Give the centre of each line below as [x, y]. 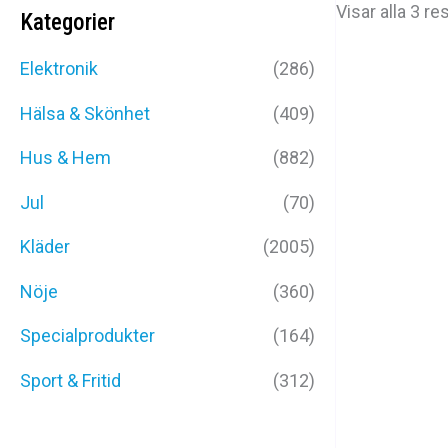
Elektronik [59, 69]
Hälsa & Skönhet [85, 113]
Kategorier [67, 22]
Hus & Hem [65, 158]
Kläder [45, 247]
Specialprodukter [87, 336]
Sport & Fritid [70, 380]
